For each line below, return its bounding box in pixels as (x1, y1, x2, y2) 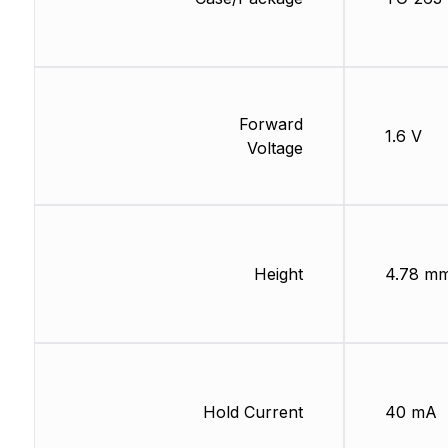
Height (253, 264, 303, 285)
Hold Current (202, 402, 303, 423)
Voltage (246, 138, 303, 159)
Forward (238, 114, 303, 135)
